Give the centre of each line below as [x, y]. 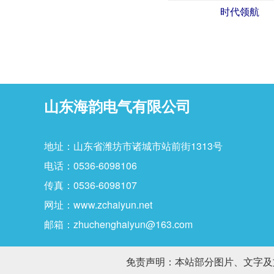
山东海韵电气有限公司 [117, 106]
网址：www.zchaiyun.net [98, 205]
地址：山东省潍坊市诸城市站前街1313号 [133, 146]
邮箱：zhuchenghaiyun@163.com [118, 224]
